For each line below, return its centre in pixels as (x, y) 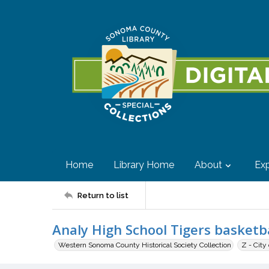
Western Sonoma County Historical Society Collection (145, 245)
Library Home (144, 165)
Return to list (103, 195)
